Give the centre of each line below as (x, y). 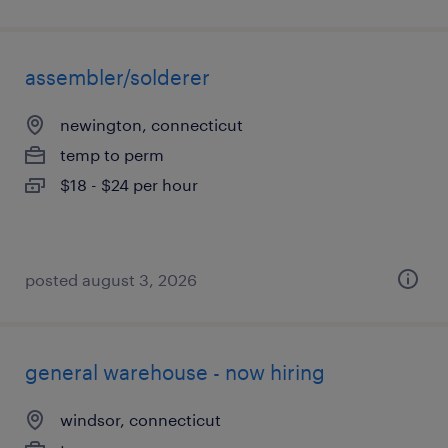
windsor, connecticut (140, 419)
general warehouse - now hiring (175, 372)
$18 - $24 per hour (129, 184)
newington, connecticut (151, 124)
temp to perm (112, 154)
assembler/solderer (117, 77)
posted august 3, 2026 (111, 279)
